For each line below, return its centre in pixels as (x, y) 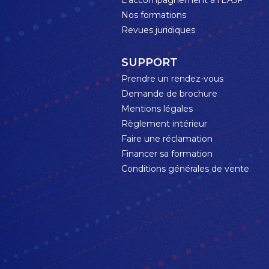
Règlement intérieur (164, 123)
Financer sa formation (167, 153)
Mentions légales (157, 108)
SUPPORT (150, 62)
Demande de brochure (169, 93)
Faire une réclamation (167, 138)
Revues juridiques (158, 30)
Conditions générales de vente (185, 168)
